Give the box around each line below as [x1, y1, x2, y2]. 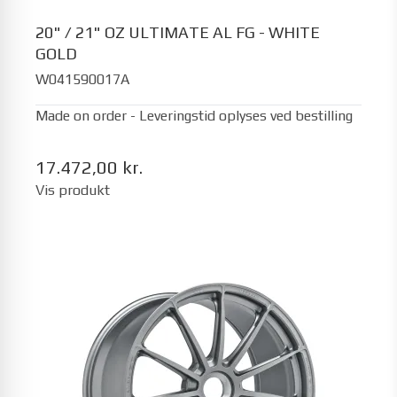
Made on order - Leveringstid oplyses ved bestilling [35, 106, 353, 124]
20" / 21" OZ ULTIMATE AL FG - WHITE [35, 23, 320, 42]
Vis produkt [35, 181, 110, 198]
